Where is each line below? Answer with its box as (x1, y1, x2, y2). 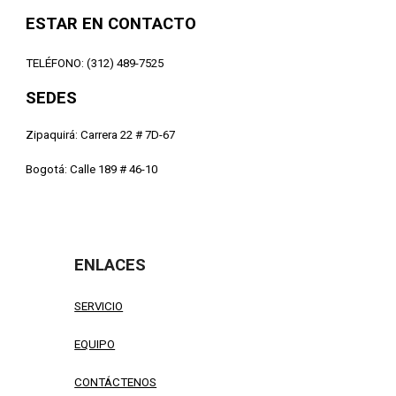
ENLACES (74, 255, 147, 275)
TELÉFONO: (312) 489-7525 (26, 56, 164, 70)
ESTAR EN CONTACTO (26, 13, 197, 34)
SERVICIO (74, 299, 124, 313)
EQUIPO (74, 337, 116, 351)
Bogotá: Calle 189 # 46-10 (26, 162, 158, 176)
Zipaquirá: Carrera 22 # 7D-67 (26, 127, 176, 141)
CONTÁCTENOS (74, 375, 157, 389)
